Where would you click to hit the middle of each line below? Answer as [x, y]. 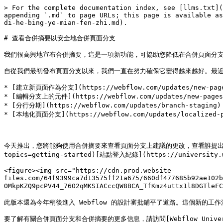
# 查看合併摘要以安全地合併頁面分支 [60, 38]
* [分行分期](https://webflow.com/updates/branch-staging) [112, 105]
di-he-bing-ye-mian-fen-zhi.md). [66, 23]
